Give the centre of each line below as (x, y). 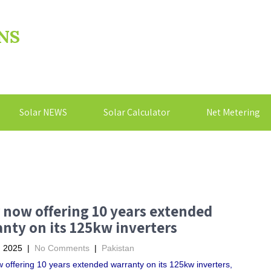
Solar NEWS (43, 112)
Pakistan (118, 248)
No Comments (62, 248)
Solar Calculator (137, 112)
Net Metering (233, 112)
